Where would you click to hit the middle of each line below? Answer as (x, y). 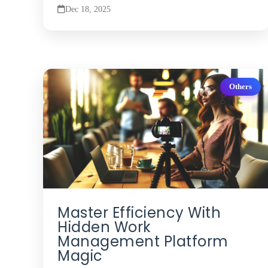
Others (240, 86)
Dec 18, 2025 (88, 9)
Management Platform (143, 241)
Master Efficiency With (139, 212)
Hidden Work (104, 227)
